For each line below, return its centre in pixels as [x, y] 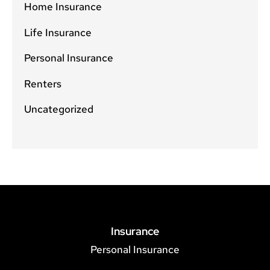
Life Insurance [58, 32]
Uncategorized [59, 109]
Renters [43, 83]
